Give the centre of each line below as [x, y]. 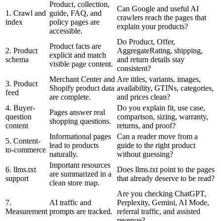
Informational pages [80, 136]
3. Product [21, 83]
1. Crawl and [26, 13]
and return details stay [151, 59]
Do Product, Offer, [146, 41]
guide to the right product [156, 145]
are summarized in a [80, 174]
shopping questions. [80, 121]
